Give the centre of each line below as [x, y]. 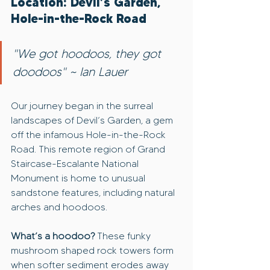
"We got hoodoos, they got [89, 54]
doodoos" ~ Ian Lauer [70, 72]
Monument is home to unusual [79, 178]
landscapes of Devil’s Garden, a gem [93, 121]
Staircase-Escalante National [76, 164]
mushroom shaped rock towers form [93, 251]
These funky [124, 236]
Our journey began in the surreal [83, 106]
